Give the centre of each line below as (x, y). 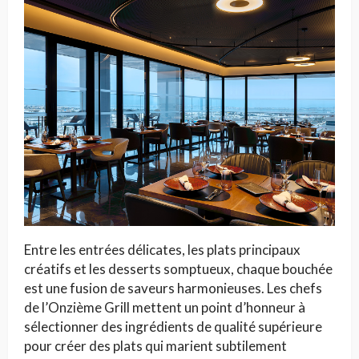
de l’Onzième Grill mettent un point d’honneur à (165, 307)
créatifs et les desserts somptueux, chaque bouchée (178, 268)
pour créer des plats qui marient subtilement (155, 345)
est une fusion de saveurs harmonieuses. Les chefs (173, 288)
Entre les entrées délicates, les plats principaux (162, 249)
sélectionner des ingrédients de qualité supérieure (173, 326)
